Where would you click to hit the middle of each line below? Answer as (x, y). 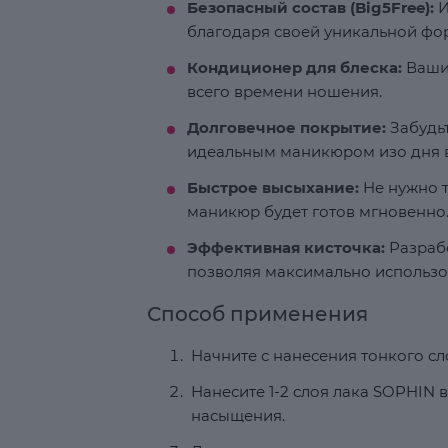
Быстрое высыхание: (273, 187)
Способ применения (257, 314)
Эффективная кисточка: (286, 247)
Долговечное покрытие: (286, 127)
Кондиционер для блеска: (294, 67)
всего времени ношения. (284, 91)
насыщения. (238, 415)
